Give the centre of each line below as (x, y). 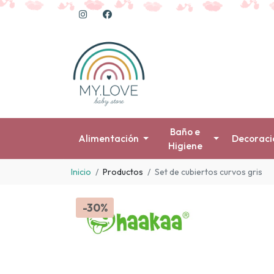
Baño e (185, 131)
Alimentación (108, 139)
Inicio (81, 172)
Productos (123, 172)
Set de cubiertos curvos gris (209, 172)
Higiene (185, 146)
